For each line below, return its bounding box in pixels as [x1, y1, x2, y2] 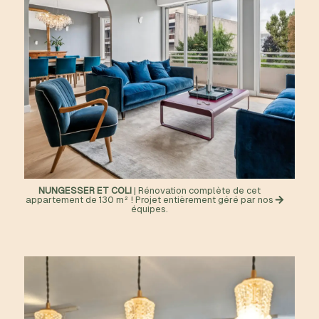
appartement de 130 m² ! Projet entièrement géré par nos [26, 194, 273, 205]
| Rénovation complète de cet [134, 185, 261, 196]
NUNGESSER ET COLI [38, 185, 134, 196]
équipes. [131, 204, 168, 214]
